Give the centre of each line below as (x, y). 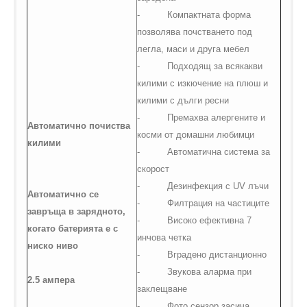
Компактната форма (209, 15)
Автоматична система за (218, 152)
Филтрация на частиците (218, 204)
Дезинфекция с (200, 186)
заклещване (162, 289)
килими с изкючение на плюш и (202, 84)
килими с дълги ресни (183, 101)
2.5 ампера (51, 280)
